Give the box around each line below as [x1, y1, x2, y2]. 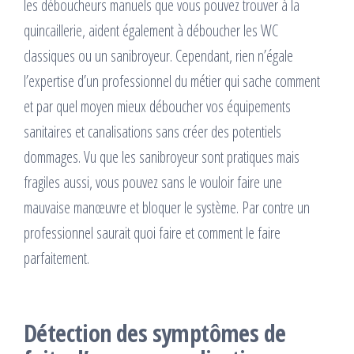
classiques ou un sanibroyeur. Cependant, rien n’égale [24, 45, 293, 67]
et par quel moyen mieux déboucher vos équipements [24, 96, 291, 118]
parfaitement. [24, 247, 89, 269]
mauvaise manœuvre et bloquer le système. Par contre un [24, 197, 310, 219]
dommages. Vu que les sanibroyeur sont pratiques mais [24, 146, 299, 168]
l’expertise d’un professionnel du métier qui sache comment [24, 70, 320, 92]
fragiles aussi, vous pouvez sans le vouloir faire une [24, 171, 282, 194]
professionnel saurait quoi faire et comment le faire [24, 222, 281, 244]
